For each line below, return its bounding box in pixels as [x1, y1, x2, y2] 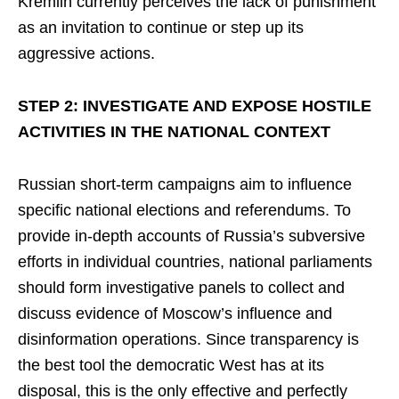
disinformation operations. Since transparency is [18, 330, 359, 348]
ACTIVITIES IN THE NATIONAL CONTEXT [18, 123, 330, 141]
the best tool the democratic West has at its [18, 356, 324, 374]
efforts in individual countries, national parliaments [18, 253, 372, 271]
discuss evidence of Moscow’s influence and [18, 305, 332, 322]
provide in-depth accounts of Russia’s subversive [18, 227, 365, 245]
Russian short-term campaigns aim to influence [18, 175, 352, 193]
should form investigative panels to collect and [18, 279, 345, 297]
